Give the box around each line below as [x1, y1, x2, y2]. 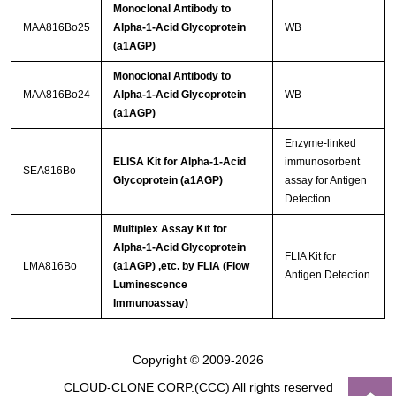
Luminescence [112, 278, 187, 291]
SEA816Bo [22, 164, 76, 177]
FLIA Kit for [284, 249, 336, 263]
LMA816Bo [22, 259, 77, 272]
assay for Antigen [284, 173, 367, 187]
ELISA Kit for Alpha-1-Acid [112, 155, 246, 168]
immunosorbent [284, 155, 360, 168]
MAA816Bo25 [22, 20, 90, 34]
